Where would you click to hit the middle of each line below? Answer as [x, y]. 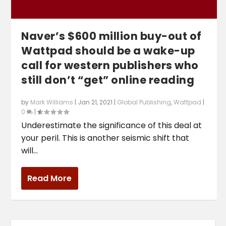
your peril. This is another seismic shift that [105, 138]
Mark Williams [52, 102]
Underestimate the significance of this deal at [112, 126]
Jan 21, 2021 [95, 102]
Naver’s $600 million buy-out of [111, 36]
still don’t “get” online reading [108, 80]
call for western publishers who [110, 66]
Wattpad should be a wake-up [108, 51]
